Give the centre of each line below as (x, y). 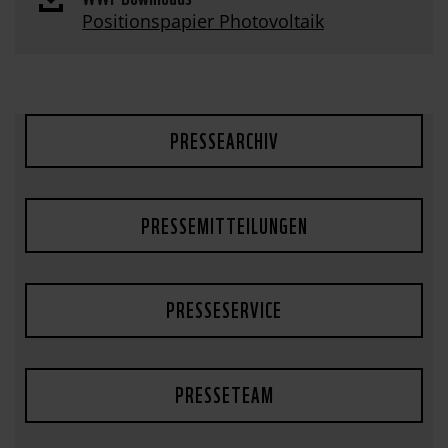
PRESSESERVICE (224, 309)
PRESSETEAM (224, 394)
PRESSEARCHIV (224, 139)
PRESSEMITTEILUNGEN (224, 224)
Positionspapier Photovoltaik (203, 20)
